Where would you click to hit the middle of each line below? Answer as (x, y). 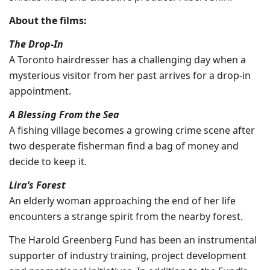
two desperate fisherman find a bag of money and (124, 146)
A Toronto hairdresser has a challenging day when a (127, 60)
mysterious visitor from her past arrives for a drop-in (130, 75)
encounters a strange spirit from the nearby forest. (126, 216)
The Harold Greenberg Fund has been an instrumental (133, 240)
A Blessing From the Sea (64, 115)
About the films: (48, 20)
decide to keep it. (48, 162)
